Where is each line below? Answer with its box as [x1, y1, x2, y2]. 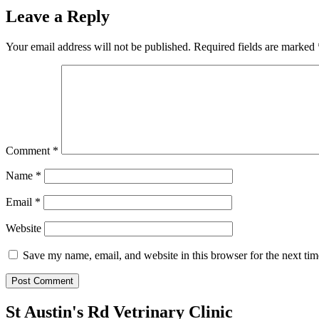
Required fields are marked [194, 41, 318, 53]
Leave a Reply [6, 7, 110, 26]
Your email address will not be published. [6, 41, 191, 53]
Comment [6, 145, 53, 157]
